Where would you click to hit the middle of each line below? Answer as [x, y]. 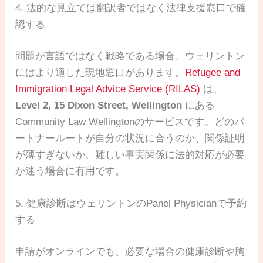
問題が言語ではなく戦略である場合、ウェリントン [130, 56]
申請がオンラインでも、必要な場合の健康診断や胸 [130, 251]
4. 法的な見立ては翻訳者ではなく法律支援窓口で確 [131, 8]
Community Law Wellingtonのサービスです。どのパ [130, 122]
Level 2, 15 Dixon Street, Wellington [99, 105]
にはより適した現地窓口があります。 [100, 72]
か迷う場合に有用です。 [70, 171]
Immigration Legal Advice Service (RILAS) [108, 89]
